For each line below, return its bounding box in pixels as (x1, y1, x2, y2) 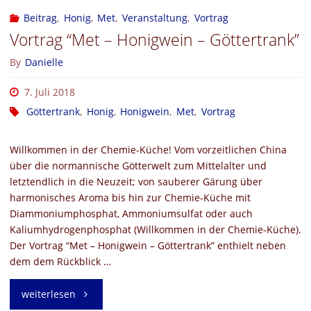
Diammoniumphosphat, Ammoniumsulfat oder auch (9, 207, 253, 221)
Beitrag (23, 11, 57, 25)
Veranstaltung (122, 11, 188, 25)
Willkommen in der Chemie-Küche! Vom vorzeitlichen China (9, 143, 287, 157)
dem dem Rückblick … (9, 255, 111, 269)
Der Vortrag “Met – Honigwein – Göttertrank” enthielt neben (9, 239, 286, 253)
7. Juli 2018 (24, 85, 75, 99)
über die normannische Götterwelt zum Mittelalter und (9, 159, 267, 173)
